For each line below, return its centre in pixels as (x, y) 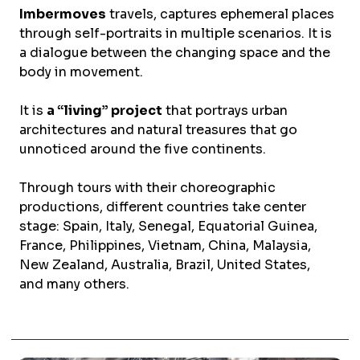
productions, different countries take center (163, 207)
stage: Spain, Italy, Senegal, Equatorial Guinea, (169, 226)
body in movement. (82, 72)
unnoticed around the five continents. (143, 149)
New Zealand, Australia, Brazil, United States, (165, 264)
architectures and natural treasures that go (159, 129)
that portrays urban (225, 110)
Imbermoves (63, 14)
